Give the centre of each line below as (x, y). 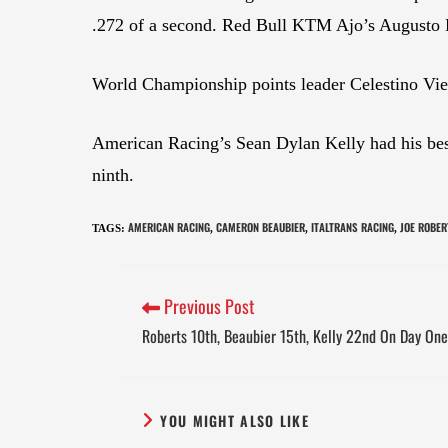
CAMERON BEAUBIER (260, 227)
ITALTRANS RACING (352, 227)
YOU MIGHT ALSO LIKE (235, 420)
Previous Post (207, 306)
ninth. (113, 175)
